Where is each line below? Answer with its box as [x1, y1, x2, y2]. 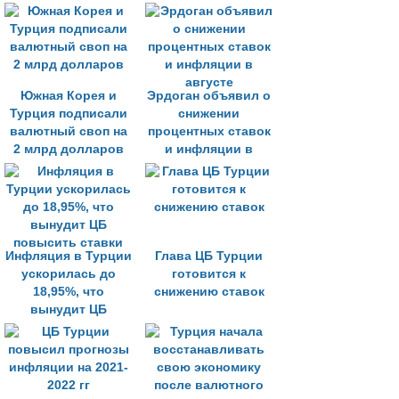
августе [184, 160, 233, 174]
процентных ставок [147, 125, 271, 138]
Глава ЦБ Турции [155, 249, 263, 263]
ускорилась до [20, 267, 116, 281]
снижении [178, 107, 240, 120]
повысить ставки [13, 321, 123, 334]
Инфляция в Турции [4, 249, 132, 263]
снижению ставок [153, 285, 265, 298]
